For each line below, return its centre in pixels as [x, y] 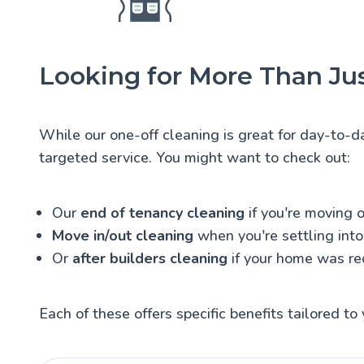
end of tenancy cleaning [162, 212]
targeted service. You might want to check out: [195, 157]
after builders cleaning [150, 258]
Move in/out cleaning [123, 235]
